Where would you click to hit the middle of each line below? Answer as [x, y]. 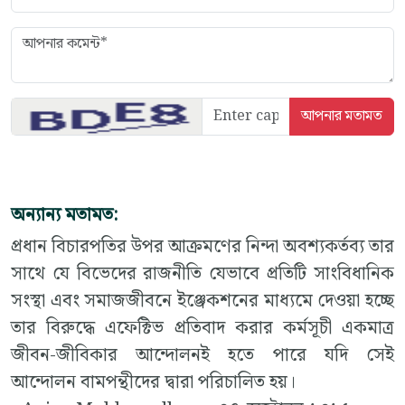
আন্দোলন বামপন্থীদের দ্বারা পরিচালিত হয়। [153, 383]
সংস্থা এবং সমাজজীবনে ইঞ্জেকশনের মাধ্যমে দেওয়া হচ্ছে [202, 301]
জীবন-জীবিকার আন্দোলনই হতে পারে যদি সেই [202, 356]
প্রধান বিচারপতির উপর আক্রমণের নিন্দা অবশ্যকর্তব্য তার [202, 247]
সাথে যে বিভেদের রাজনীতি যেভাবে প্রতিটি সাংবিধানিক [202, 274]
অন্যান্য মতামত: [64, 216]
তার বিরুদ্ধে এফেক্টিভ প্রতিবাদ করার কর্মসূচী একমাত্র [202, 329]
